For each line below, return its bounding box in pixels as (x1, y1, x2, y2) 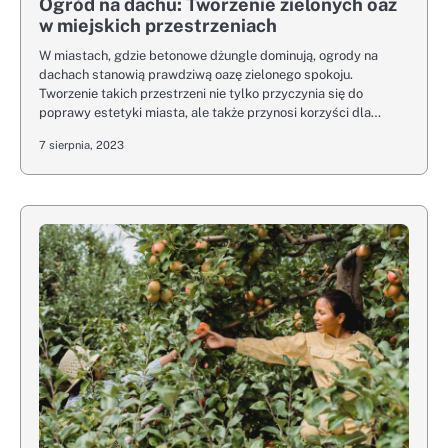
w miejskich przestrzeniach (39, 14, 277, 36)
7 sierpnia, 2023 (39, 137, 124, 152)
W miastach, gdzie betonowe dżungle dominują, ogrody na (39, 47, 378, 63)
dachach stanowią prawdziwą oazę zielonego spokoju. (39, 66, 353, 82)
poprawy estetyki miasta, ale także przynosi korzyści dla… (39, 104, 381, 120)
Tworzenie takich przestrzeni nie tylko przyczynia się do (39, 85, 363, 101)
